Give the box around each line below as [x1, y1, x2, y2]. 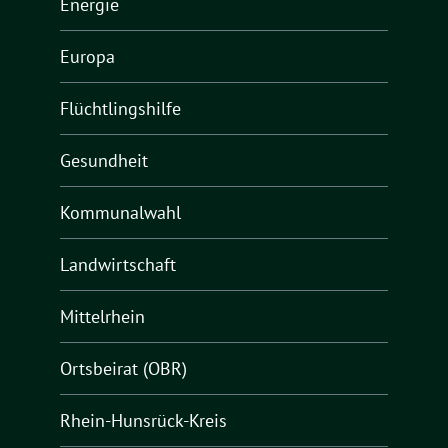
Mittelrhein [60, 305, 145, 329]
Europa [60, 45, 115, 69]
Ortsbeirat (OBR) [60, 357, 187, 381]
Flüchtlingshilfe [60, 97, 181, 121]
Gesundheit [60, 149, 148, 173]
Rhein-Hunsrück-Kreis [60, 409, 227, 433]
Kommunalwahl [60, 201, 181, 225]
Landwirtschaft [60, 253, 176, 277]
